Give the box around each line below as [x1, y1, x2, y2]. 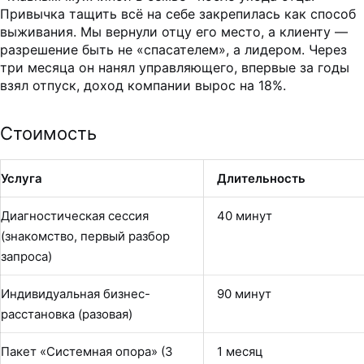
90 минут [217, 286, 271, 302]
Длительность [217, 171, 305, 187]
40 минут [217, 208, 272, 224]
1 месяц [217, 344, 263, 360]
